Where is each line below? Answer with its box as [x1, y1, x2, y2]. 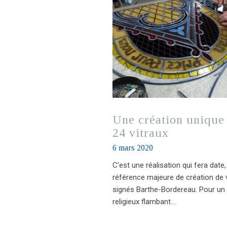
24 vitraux [112, 126, 169, 139]
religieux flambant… [112, 197, 175, 206]
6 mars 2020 [112, 143, 153, 152]
